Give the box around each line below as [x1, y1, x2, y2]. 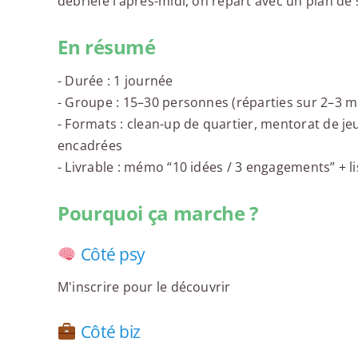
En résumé [57, 34, 156, 61]
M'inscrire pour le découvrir [57, 278, 231, 296]
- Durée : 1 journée [57, 72, 173, 90]
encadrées [57, 137, 123, 155]
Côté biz [76, 320, 141, 344]
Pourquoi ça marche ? [57, 200, 258, 227]
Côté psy [76, 243, 146, 266]
